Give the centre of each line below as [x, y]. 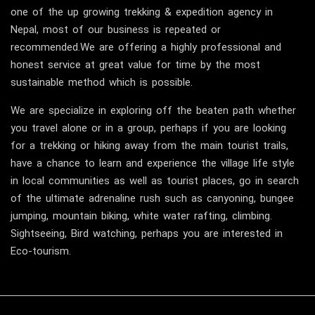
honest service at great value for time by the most [135, 65]
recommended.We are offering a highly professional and [146, 47]
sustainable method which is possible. [102, 83]
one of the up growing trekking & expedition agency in [142, 12]
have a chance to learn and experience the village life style [153, 163]
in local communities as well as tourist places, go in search [155, 181]
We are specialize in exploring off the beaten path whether [153, 111]
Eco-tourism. [41, 251]
